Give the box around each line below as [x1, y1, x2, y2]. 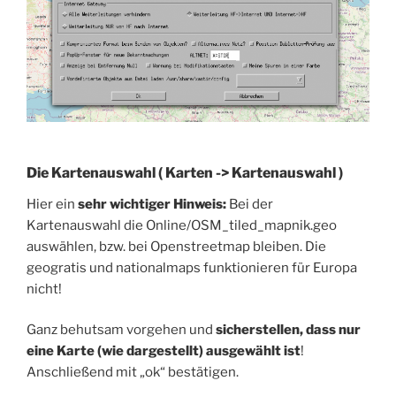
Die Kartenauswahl [27, 164, 158, 181]
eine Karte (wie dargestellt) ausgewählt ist [27, 343, 301, 360]
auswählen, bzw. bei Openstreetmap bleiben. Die [27, 238, 326, 255]
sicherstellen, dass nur [216, 322, 361, 339]
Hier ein [27, 195, 78, 212]
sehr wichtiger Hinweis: [78, 195, 226, 212]
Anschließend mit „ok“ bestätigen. [27, 364, 239, 381]
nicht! [27, 280, 62, 297]
